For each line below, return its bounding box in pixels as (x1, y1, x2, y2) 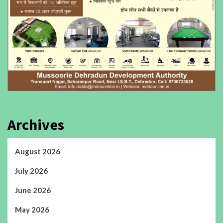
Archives (7, 114, 64, 134)
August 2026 (15, 146, 60, 156)
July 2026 (15, 166, 48, 175)
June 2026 (15, 185, 51, 195)
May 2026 (15, 205, 49, 214)
